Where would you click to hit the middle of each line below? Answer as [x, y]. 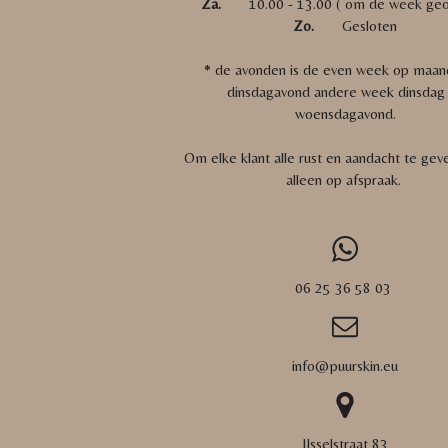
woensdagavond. [345, 113]
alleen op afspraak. [345, 179]
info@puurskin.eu [345, 365]
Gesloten [358, 25]
